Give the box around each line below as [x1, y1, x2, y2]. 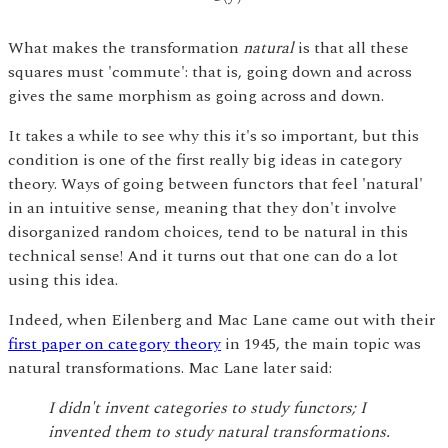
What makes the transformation [8, 36, 243, 61]
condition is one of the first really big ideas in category [8, 148, 402, 173]
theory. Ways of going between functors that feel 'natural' [8, 172, 423, 197]
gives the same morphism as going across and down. [8, 84, 384, 109]
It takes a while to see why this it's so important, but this [8, 124, 419, 149]
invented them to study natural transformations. [48, 420, 390, 445]
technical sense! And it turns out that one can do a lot [8, 244, 398, 269]
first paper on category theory [8, 332, 221, 357]
